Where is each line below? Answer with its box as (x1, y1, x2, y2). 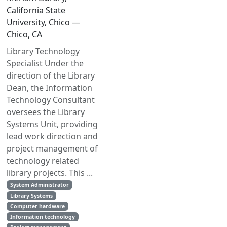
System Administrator (10, 181, 69, 188)
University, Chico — (7, 17, 80, 28)
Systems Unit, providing (7, 119, 98, 130)
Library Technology (7, 46, 80, 57)
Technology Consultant (7, 94, 95, 105)
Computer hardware (10, 203, 65, 210)
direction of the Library (7, 70, 95, 81)
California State (7, 5, 65, 16)
